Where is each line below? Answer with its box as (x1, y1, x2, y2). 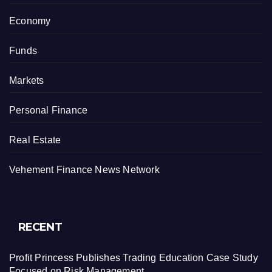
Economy (9, 16, 51, 27)
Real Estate (9, 135, 61, 146)
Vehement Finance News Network (9, 165, 160, 175)
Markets (9, 75, 44, 86)
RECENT (18, 220, 62, 234)
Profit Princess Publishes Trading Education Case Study (9, 253, 258, 263)
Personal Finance (9, 105, 88, 116)
